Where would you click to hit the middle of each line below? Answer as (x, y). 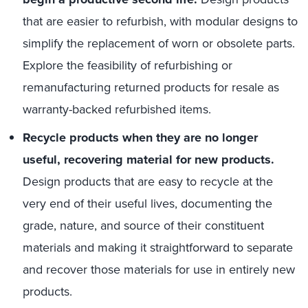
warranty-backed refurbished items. (117, 109)
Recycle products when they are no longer (140, 137)
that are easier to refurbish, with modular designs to (160, 21)
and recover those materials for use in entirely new (159, 269)
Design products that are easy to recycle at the (148, 181)
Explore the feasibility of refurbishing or (128, 65)
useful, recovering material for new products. (148, 159)
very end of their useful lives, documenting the (147, 203)
